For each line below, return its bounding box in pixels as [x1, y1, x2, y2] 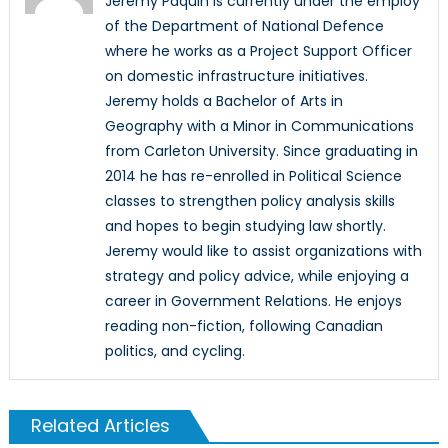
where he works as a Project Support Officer [104, 40, 412, 61]
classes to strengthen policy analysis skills [104, 190, 395, 211]
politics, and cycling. [104, 340, 245, 361]
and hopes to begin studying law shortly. [104, 215, 386, 236]
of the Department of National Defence [104, 15, 384, 36]
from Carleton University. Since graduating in [104, 140, 418, 161]
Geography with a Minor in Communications [104, 115, 414, 136]
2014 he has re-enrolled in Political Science [104, 165, 402, 186]
